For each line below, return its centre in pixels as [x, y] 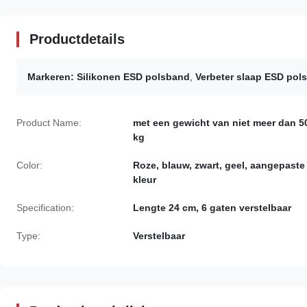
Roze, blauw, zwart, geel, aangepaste [219, 165]
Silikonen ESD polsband [133, 77]
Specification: [45, 208]
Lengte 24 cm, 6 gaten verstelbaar [212, 208]
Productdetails [77, 39]
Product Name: [49, 123]
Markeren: [51, 77]
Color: [29, 165]
